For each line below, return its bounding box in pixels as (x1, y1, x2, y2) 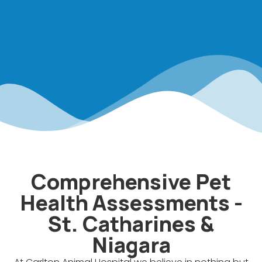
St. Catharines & (48, 209, 214, 239)
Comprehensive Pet (31, 167, 231, 196)
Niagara (91, 230, 171, 260)
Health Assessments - (19, 188, 243, 218)
